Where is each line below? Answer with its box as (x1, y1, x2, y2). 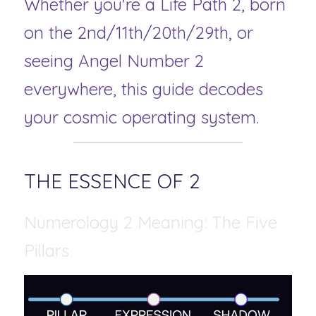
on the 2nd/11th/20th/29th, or (24, 22, 253, 43)
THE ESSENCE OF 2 (24, 169, 205, 193)
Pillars (24, 240, 69, 261)
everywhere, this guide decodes (24, 78, 263, 99)
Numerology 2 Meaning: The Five (24, 212, 277, 233)
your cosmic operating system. (24, 107, 259, 128)
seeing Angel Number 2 (24, 50, 204, 71)
